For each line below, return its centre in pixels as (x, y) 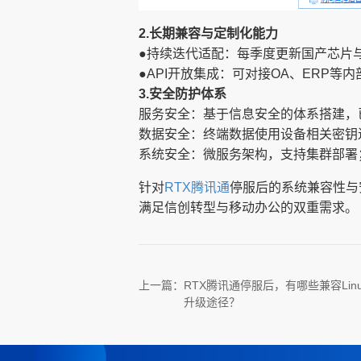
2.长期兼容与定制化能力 (208, 33)
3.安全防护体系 (183, 93)
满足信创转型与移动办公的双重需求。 (248, 207)
